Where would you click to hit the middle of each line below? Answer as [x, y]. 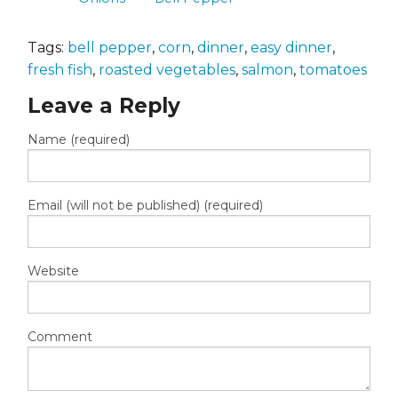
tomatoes [333, 70]
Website [53, 271]
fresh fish [60, 70]
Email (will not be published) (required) [145, 205]
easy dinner [291, 48]
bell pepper [110, 48]
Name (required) [79, 139]
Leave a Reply [104, 106]
